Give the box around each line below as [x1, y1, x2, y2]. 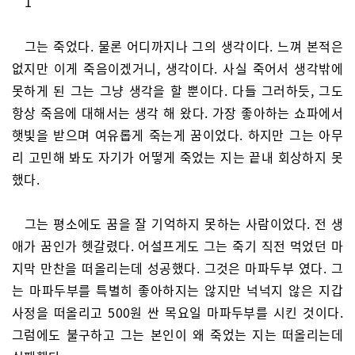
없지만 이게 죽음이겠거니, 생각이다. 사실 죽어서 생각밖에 [12, 59, 343, 78]
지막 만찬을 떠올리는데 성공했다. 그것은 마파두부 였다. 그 [12, 258, 343, 277]
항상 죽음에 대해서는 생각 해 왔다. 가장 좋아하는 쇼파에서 [12, 103, 343, 122]
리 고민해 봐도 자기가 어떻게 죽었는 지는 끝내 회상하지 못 [12, 147, 343, 166]
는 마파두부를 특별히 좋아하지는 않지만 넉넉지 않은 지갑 [12, 281, 343, 300]
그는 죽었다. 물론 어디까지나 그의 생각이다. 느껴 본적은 [25, 36, 343, 55]
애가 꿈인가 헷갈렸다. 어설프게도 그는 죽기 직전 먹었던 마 [12, 236, 343, 255]
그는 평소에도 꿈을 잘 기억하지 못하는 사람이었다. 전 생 [25, 214, 343, 233]
